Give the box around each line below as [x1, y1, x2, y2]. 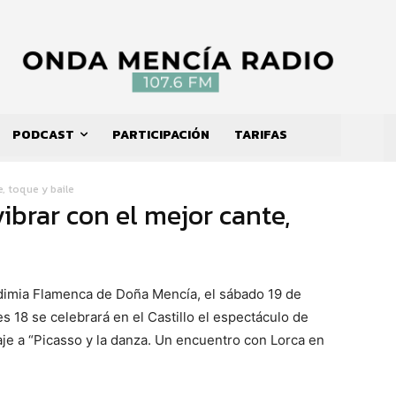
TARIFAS [234, 126, 287, 145]
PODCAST [12, 126, 74, 145]
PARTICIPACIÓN [112, 126, 209, 145]
